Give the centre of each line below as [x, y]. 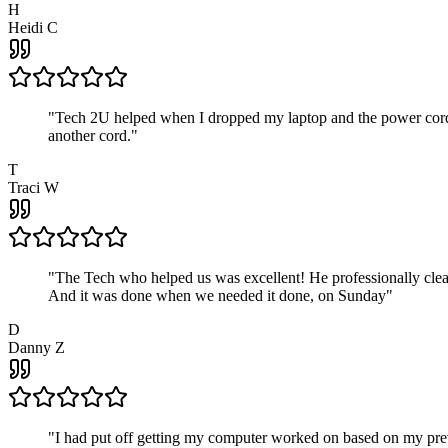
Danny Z [36, 348]
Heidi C [33, 28]
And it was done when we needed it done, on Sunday [217, 296]
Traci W [33, 188]
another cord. [89, 136]
